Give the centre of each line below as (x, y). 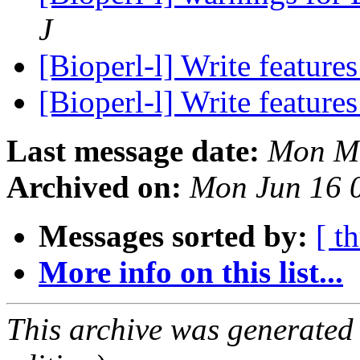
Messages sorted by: (173, 236)
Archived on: (94, 187)
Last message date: (133, 151)
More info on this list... (191, 272)
